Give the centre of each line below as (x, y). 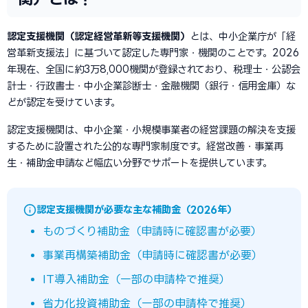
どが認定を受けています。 (64, 102)
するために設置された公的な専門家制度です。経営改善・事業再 (145, 146)
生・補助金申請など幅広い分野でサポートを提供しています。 (140, 163)
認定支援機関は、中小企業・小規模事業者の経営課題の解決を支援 (151, 130)
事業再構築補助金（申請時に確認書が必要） (153, 255)
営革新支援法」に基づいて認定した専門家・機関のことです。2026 (153, 53)
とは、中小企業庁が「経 (243, 36)
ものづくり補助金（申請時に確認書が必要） (152, 231)
